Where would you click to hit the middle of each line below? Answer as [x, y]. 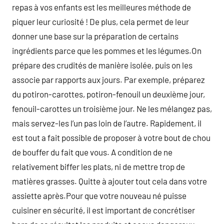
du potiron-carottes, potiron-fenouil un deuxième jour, [108, 94]
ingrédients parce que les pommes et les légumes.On [107, 50]
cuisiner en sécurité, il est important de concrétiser [103, 210]
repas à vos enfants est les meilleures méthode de [101, 7]
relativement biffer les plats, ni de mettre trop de [98, 166]
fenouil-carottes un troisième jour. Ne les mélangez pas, [112, 108]
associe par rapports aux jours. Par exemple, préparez [108, 79]
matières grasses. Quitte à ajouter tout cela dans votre [109, 181]
